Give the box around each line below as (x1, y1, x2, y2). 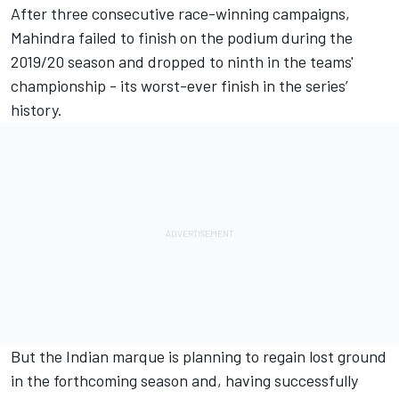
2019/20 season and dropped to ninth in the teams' (11, 51, 354, 71)
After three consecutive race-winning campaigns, (11, 3, 350, 23)
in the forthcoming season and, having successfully (11, 370, 358, 390)
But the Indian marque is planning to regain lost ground (11, 346, 387, 366)
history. (11, 99, 62, 119)
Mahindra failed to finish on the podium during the (11, 27, 353, 47)
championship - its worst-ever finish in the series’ (11, 75, 348, 95)
